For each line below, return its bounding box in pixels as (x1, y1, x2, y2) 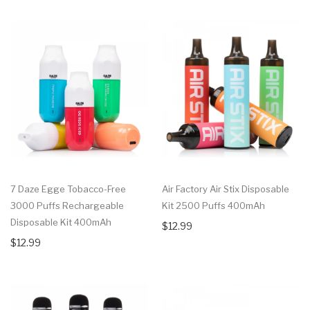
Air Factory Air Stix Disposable (162, 183, 289, 194)
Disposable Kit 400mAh (10, 216, 111, 228)
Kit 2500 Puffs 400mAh (162, 199, 265, 211)
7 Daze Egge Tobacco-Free (10, 183, 126, 194)
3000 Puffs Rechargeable (10, 199, 124, 211)
